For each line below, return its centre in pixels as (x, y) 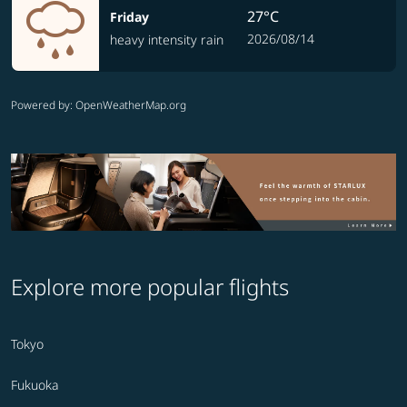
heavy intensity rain (167, 40)
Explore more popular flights (150, 287)
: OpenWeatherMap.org (128, 105)
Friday (129, 17)
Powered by (40, 105)
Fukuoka (35, 385)
